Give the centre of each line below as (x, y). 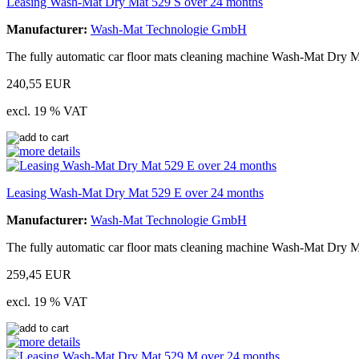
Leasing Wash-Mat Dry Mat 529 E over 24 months (135, 192)
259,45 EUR (39, 274)
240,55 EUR (39, 83)
